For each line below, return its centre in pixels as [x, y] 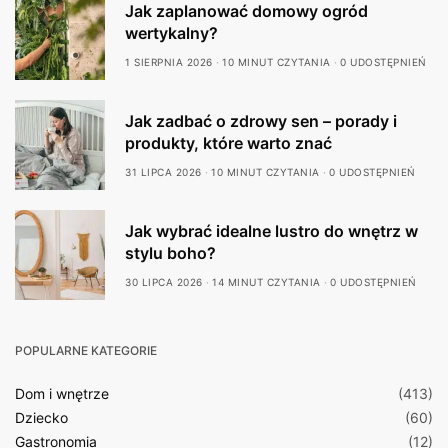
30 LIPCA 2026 [164, 282]
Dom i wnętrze [62, 393]
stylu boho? [170, 253]
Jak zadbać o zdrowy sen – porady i [261, 121]
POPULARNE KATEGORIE [86, 350]
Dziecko [41, 417]
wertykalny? [171, 33]
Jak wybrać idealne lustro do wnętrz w [271, 231]
